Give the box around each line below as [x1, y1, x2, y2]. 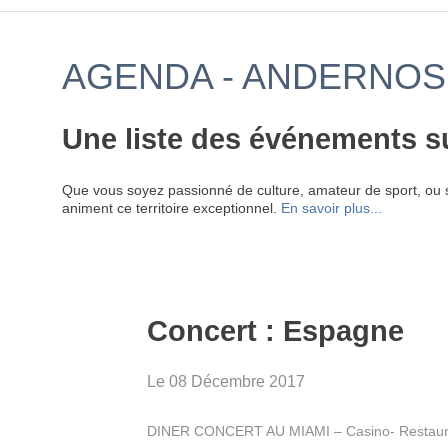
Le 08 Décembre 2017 [147, 372, 305, 390]
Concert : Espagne [147, 314, 404, 348]
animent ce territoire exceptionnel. [62, 199, 281, 216]
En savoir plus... [281, 199, 382, 216]
